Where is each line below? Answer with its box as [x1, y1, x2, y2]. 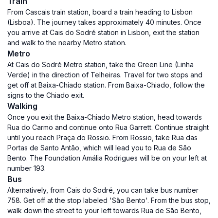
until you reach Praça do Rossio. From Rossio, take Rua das [7, 133, 198, 142]
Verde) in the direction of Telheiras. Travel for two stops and [7, 71, 202, 79]
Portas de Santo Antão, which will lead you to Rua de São [7, 144, 191, 152]
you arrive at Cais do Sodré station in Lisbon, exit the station [7, 28, 200, 36]
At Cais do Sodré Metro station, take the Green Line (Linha [7, 60, 194, 69]
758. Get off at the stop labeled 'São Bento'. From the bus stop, [7, 196, 211, 204]
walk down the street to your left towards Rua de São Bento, [7, 206, 201, 215]
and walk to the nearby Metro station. [7, 38, 127, 47]
